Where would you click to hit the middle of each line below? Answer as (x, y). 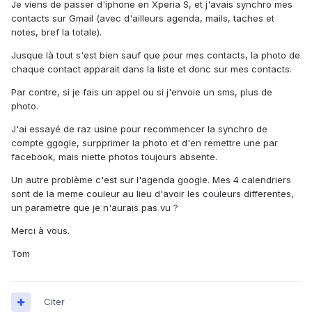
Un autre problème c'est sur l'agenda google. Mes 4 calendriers (151, 180)
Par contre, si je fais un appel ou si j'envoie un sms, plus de (142, 92)
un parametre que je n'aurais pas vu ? (95, 208)
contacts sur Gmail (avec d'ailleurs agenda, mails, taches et (143, 18)
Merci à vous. (40, 231)
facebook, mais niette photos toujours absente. (114, 157)
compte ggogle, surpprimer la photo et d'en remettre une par (145, 143)
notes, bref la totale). (56, 32)
